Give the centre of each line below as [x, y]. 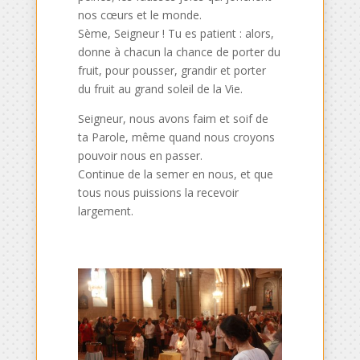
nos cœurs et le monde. [140, 14]
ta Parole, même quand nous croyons [177, 137]
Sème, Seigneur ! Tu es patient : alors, [176, 33]
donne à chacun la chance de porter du [180, 51]
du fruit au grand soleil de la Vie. [161, 88]
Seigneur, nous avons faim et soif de [174, 118]
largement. [106, 211]
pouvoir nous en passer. [141, 155]
